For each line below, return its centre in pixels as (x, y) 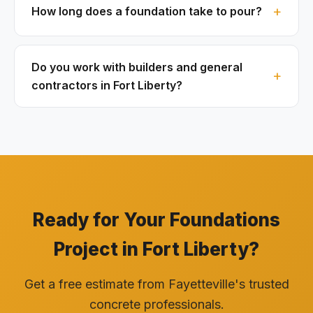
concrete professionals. (156, 304)
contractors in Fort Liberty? (107, 85)
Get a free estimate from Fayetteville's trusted (156, 284)
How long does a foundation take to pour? (147, 12)
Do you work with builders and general (137, 67)
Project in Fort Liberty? (156, 249)
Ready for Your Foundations (156, 219)
